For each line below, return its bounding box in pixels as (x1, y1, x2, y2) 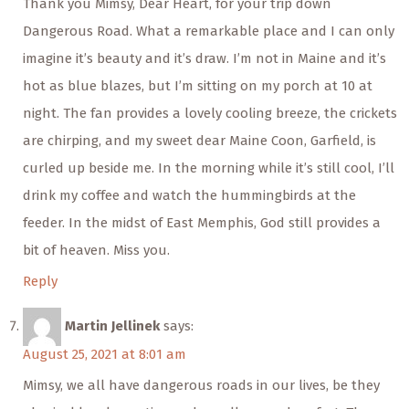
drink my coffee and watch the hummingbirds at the (23, 187, 356, 204)
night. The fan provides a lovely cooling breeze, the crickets (23, 105, 397, 122)
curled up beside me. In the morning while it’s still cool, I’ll (23, 160, 394, 177)
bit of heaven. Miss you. (23, 242, 170, 259)
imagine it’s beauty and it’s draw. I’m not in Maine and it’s (23, 50, 386, 68)
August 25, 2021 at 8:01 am (23, 346, 186, 363)
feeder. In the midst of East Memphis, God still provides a (23, 215, 381, 232)
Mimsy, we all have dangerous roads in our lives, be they (23, 377, 380, 394)
